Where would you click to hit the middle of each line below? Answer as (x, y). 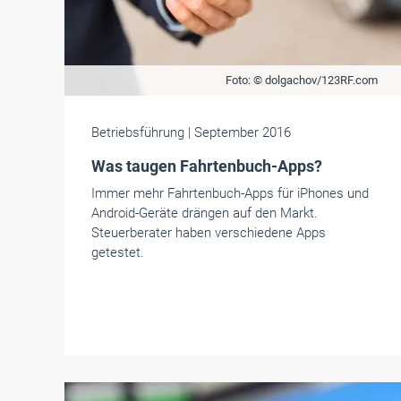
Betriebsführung (140, 132)
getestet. (118, 252)
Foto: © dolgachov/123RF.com (301, 80)
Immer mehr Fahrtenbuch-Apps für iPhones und (230, 193)
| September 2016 (239, 132)
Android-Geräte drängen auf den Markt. (205, 213)
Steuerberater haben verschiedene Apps (209, 233)
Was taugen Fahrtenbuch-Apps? (207, 166)
